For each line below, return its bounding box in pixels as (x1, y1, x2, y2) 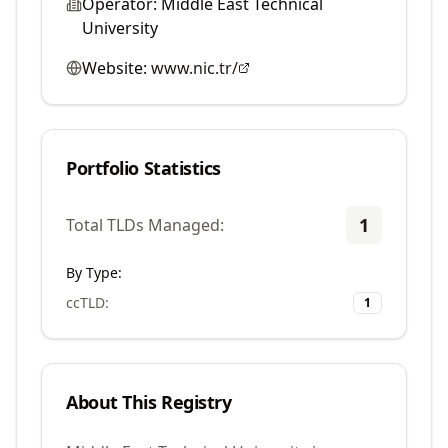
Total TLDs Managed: (66, 214, 224, 236)
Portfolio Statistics (66, 156, 221, 180)
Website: (82, 57, 147, 79)
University (82, 17, 158, 39)
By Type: (66, 263, 122, 282)
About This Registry (66, 390, 232, 414)
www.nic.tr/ (151, 57, 238, 79)
